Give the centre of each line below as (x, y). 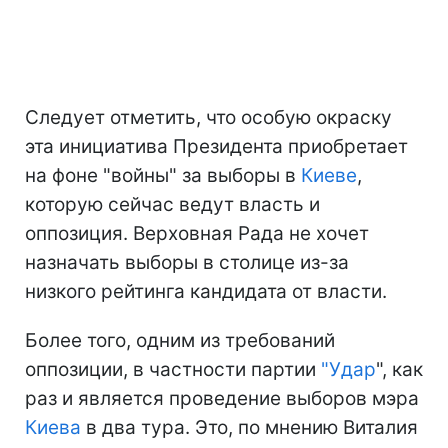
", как (399, 369)
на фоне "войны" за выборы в (163, 175)
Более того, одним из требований (180, 340)
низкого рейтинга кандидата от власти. (206, 291)
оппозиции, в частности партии (173, 369)
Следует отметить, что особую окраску (208, 117)
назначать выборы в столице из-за (187, 262)
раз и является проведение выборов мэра (222, 398)
